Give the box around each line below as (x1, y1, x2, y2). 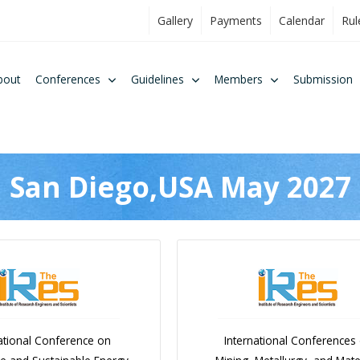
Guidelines (130, 72, 184, 88)
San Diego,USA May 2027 (9, 167, 351, 206)
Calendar (279, 13, 325, 28)
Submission (292, 72, 353, 88)
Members (214, 72, 263, 88)
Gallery (157, 13, 193, 28)
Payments (210, 13, 262, 28)
